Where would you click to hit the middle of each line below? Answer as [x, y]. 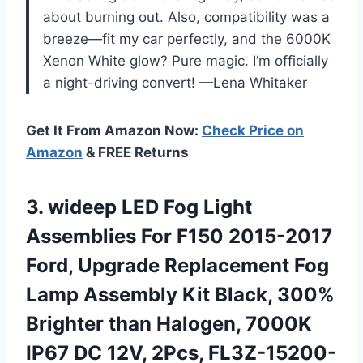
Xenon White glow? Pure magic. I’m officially [186, 61]
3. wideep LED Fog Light [139, 207]
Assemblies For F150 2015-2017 [179, 237]
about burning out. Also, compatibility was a [186, 17]
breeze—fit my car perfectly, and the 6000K [187, 39]
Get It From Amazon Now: [114, 131]
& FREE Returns [136, 153]
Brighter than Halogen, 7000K [169, 324]
